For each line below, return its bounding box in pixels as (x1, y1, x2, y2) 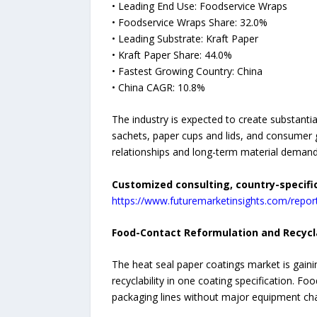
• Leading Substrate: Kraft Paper (111, 31, 258, 45)
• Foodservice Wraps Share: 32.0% (111, 15, 267, 29)
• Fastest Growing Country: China (111, 64, 263, 78)
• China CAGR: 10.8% (111, 80, 205, 94)
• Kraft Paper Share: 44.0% (111, 47, 232, 62)
